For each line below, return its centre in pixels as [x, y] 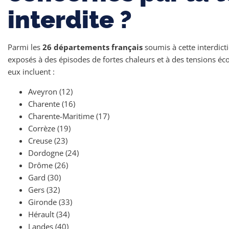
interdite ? [70, 19]
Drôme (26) [48, 165]
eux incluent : [31, 72]
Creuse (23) [48, 141]
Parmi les [25, 47]
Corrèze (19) [49, 128]
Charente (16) [52, 104]
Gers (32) [44, 190]
